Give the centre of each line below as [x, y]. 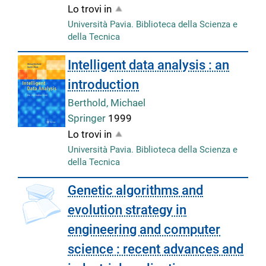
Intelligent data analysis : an [149, 65]
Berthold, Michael [107, 102]
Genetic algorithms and [136, 191]
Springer [88, 118]
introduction [104, 84]
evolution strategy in [127, 210]
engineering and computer [144, 230]
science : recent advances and [156, 249]
